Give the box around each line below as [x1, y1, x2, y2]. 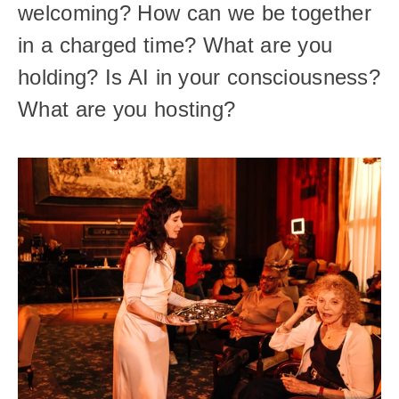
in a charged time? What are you [18, 33, 333, 57]
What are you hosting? [18, 97, 242, 121]
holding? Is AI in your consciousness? [18, 65, 381, 89]
